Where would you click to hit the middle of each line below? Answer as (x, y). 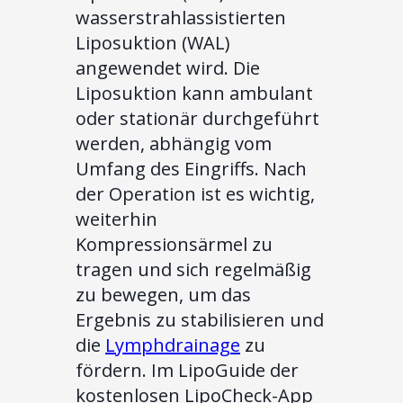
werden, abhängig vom (174, 144)
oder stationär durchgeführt (197, 119)
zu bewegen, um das (163, 295)
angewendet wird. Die (168, 68)
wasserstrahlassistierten (181, 18)
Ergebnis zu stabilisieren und (200, 320)
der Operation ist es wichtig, (195, 194)
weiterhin (116, 219)
